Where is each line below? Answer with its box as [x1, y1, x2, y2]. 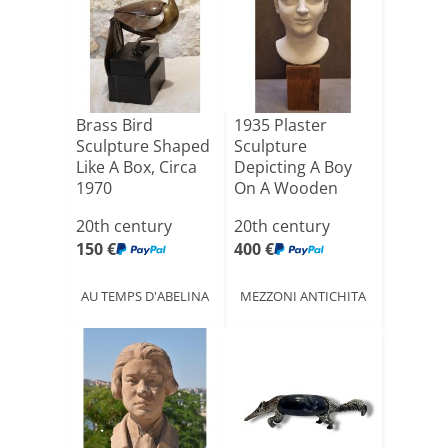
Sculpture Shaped [76, 135, 210, 157]
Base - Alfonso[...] [234, 198, 362, 220]
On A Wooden [234, 177, 338, 199]
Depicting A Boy [234, 156, 352, 178]
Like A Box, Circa [76, 156, 197, 178]
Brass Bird [76, 114, 153, 136]
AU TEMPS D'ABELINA [81, 286, 209, 305]
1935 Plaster [234, 114, 327, 136]
